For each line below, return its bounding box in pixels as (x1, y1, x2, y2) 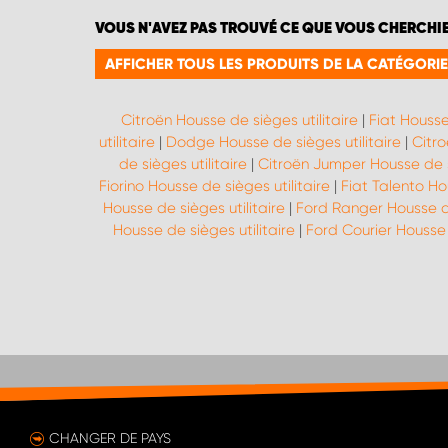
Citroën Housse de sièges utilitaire (120, 111, 358, 129)
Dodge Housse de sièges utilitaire (166, 133, 401, 151)
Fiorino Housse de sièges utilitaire (98, 177, 330, 195)
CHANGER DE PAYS (49, 430, 171, 446)
